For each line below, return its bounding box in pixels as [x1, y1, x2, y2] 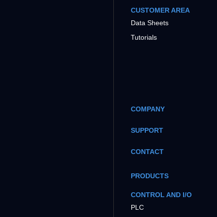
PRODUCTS [130, 171, 169, 180]
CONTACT [130, 147, 164, 155]
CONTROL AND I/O [130, 190, 192, 199]
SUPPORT [130, 126, 163, 134]
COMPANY [130, 105, 165, 113]
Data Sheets [130, 18, 169, 27]
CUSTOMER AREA [130, 6, 190, 14]
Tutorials [130, 33, 157, 41]
